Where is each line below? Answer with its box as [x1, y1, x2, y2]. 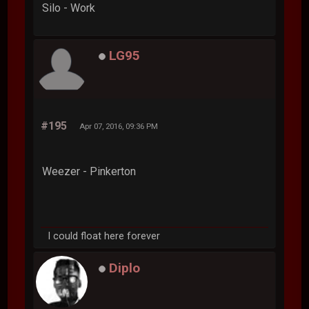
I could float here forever [48, 230, 161, 242]
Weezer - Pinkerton [42, 164, 137, 178]
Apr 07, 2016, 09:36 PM [79, 121, 159, 131]
